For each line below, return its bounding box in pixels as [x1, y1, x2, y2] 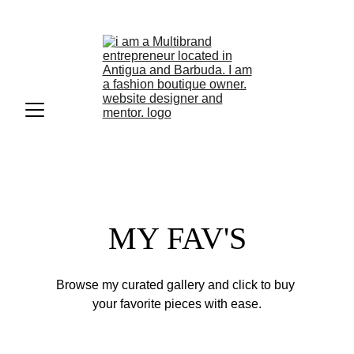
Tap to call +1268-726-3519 [108, 9, 246, 22]
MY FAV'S [107, 220, 247, 256]
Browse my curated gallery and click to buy [56, 278, 298, 292]
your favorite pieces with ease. [92, 297, 262, 311]
